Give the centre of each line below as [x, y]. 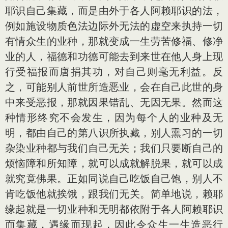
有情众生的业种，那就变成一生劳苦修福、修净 [114, 41]
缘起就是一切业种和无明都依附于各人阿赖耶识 [114, 209]
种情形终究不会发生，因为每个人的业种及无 [114, 117]
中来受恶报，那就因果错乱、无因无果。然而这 [114, 102]
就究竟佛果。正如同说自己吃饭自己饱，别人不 [114, 178]
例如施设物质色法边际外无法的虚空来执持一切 [114, 26]
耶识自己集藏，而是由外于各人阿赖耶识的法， [114, 10]
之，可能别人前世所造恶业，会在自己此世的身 [114, 87]
